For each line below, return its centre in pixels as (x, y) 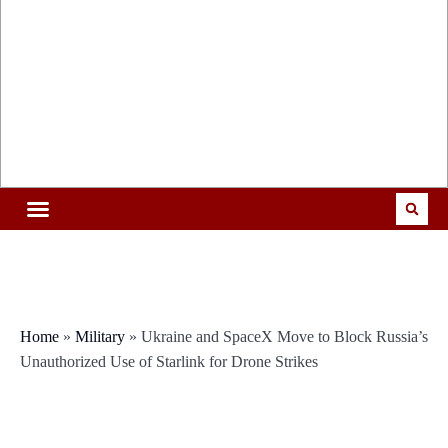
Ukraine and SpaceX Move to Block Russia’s (284, 337)
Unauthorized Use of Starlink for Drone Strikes (169, 362)
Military (100, 337)
